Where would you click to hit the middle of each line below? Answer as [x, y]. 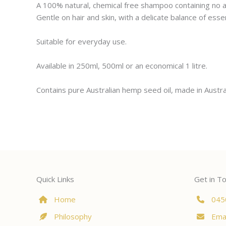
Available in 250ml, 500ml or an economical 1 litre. [122, 66]
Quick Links [55, 179]
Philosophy [73, 216]
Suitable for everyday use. [81, 41]
